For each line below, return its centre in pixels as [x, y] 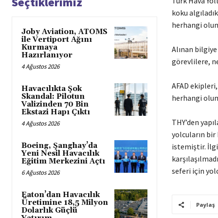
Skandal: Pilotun [53, 97]
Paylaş [205, 205]
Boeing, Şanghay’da [59, 146]
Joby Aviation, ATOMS [64, 32]
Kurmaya [39, 48]
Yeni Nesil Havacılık [60, 154]
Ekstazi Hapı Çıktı [56, 112]
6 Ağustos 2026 [40, 173]
